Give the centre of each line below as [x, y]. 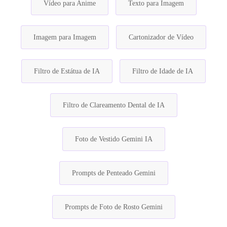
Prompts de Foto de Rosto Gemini [113, 207]
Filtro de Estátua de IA [67, 71]
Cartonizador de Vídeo [161, 37]
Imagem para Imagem [65, 37]
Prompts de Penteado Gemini [113, 173]
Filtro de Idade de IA [163, 71]
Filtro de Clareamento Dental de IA [113, 105]
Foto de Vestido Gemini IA [113, 139]
